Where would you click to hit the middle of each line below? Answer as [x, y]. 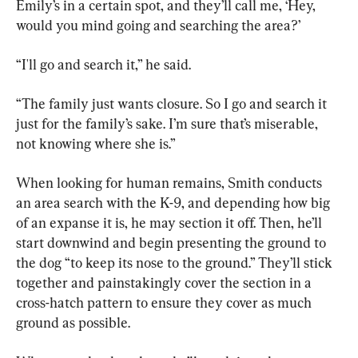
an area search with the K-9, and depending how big [175, 202]
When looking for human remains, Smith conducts [171, 182]
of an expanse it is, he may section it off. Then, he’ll [171, 222]
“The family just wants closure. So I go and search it [173, 103]
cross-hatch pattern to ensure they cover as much [165, 302]
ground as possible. [73, 322]
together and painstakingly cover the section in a [165, 282]
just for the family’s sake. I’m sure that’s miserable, [169, 123]
